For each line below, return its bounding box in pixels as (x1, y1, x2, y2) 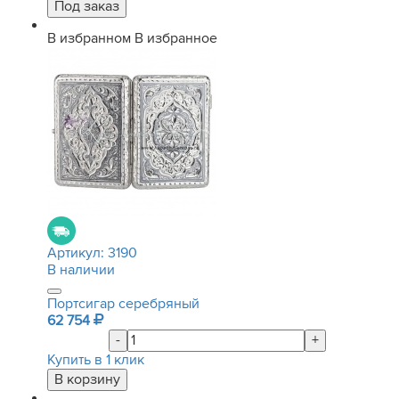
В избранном (47, 29, 131, 47)
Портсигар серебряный (47, 295, 199, 313)
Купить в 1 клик (47, 351, 144, 369)
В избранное (134, 29, 217, 47)
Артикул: (47, 244, 108, 262)
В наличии (47, 261, 115, 279)
